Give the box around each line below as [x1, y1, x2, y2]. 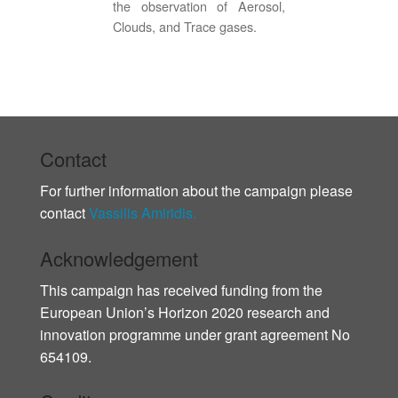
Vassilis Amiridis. [89, 203, 196, 224]
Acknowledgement [40, 243, 198, 272]
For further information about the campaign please [40, 180, 353, 202]
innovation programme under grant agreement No [40, 323, 350, 345]
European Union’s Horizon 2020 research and [40, 301, 330, 322]
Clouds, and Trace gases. [113, 17, 257, 36]
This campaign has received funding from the [40, 279, 322, 300]
